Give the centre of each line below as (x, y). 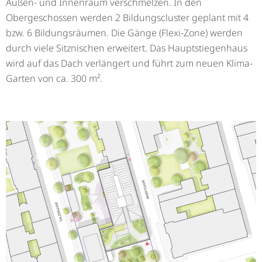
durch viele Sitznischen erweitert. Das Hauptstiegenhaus (127, 48)
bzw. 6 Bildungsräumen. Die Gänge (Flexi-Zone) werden (124, 32)
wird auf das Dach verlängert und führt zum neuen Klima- (129, 63)
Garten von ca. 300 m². (54, 78)
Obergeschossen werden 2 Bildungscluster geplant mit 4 (127, 17)
